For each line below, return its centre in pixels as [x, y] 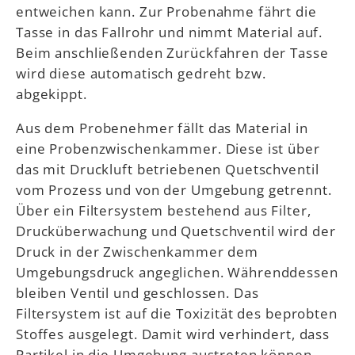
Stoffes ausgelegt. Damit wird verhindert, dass [173, 334]
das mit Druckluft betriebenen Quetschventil [168, 169]
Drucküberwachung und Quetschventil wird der [176, 231]
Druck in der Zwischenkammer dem [137, 252]
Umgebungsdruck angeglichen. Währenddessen [177, 272]
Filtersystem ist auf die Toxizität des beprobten [177, 313]
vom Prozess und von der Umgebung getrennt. [174, 190]
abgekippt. [52, 93]
